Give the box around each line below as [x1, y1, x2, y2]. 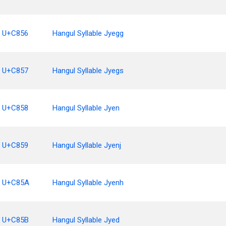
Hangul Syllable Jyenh [52, 178, 124, 187]
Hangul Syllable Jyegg [52, 29, 124, 38]
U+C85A [2, 178, 29, 187]
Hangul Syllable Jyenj [52, 141, 121, 150]
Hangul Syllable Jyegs [52, 66, 124, 75]
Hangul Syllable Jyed [52, 215, 120, 224]
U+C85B [2, 215, 29, 224]
